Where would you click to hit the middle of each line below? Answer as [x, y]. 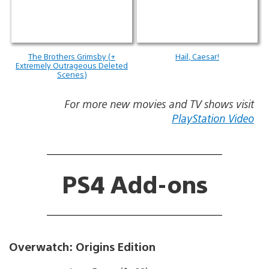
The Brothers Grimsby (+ [72, 56]
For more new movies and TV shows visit [159, 103]
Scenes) [72, 74]
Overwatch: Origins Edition [82, 246]
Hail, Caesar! [197, 56]
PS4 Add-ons [134, 183]
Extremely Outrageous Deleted [72, 65]
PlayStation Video [213, 118]
